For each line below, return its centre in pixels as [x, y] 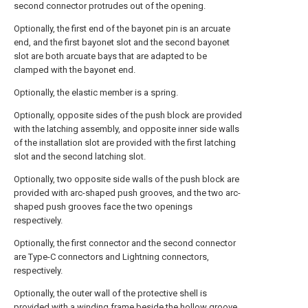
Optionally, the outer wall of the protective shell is [110, 293]
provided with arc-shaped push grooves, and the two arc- [127, 192]
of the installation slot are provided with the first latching [125, 142]
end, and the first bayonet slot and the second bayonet [122, 42]
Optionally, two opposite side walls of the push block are [126, 179]
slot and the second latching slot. [80, 156]
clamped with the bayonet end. [75, 69]
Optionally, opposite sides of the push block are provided [128, 115]
